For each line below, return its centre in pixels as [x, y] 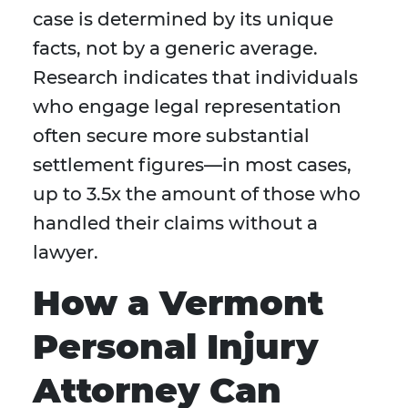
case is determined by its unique [183, 20]
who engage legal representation [187, 107]
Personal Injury [175, 347]
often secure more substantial [171, 136]
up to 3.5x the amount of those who [197, 194]
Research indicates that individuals [195, 78]
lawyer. [66, 253]
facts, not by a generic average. [175, 49]
